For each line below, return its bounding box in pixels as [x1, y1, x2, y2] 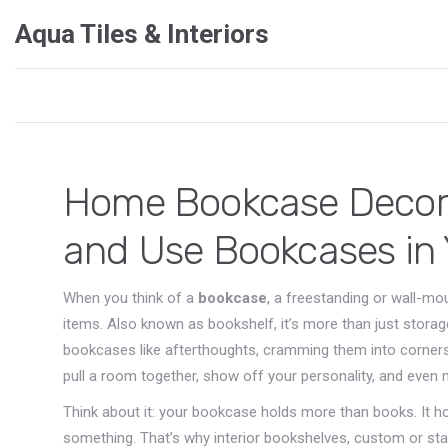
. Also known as [100, 315, 208, 333]
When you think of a [63, 289, 198, 307]
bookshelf [208, 315, 274, 333]
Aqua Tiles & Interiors [15, 19, 269, 49]
